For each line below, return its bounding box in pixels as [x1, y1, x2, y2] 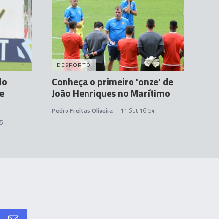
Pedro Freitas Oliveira [52, 106, 113, 115]
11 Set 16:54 [120, 106, 154, 115]
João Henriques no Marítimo [52, 86, 170, 101]
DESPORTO [57, 60, 91, 69]
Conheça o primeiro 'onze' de [52, 74, 173, 89]
